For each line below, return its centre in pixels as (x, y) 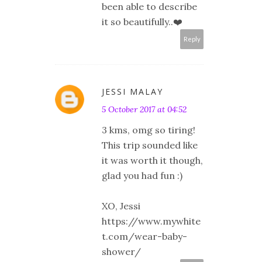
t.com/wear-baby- (144, 236)
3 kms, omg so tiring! (149, 130)
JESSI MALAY (132, 91)
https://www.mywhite (151, 221)
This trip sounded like (150, 145)
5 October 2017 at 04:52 (144, 109)
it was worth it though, (152, 160)
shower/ (121, 251)
